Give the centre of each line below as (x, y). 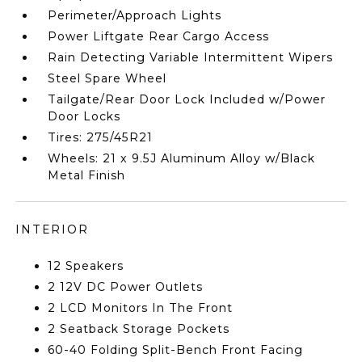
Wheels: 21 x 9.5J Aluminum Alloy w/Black (182, 158)
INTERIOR (53, 229)
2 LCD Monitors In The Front (141, 308)
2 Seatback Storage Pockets (139, 329)
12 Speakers (86, 266)
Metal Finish (87, 175)
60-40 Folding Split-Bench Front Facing (176, 350)
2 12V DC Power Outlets (126, 287)
